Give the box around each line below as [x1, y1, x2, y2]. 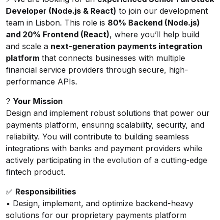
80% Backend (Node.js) [108, 18, 200, 27]
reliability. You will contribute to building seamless [6, 132, 189, 141]
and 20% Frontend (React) [6, 29, 110, 39]
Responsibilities [15, 187, 76, 196]
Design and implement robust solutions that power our [6, 108, 210, 118]
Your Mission [13, 96, 63, 106]
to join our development [116, 6, 208, 16]
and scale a [6, 41, 51, 51]
